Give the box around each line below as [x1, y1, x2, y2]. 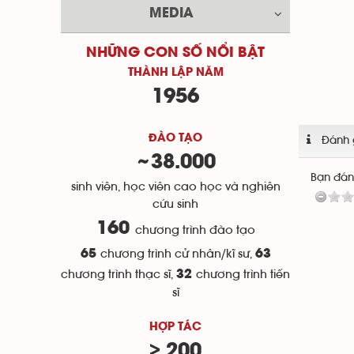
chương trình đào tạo [134, 224, 255, 236]
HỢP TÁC [149, 322, 201, 333]
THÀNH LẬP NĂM [127, 67, 224, 78]
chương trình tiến [196, 269, 290, 281]
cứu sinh [153, 198, 198, 210]
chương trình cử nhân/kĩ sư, [100, 248, 252, 260]
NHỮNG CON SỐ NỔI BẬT [86, 47, 265, 59]
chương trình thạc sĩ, [61, 269, 173, 281]
